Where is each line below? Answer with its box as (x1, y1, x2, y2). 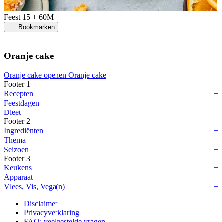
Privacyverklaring (24, 208, 79, 217)
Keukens (4, 163, 32, 172)
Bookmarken (18, 23, 55, 31)
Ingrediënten (4, 126, 43, 135)
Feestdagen (4, 98, 39, 107)
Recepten (4, 89, 33, 98)
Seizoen (4, 145, 29, 154)
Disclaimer (24, 199, 57, 208)
